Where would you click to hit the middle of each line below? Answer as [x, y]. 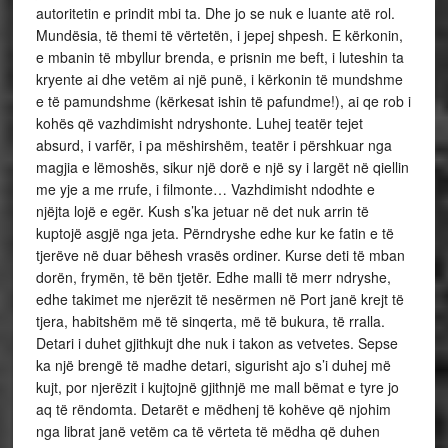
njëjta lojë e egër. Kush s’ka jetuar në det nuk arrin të [202, 211]
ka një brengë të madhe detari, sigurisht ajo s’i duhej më [213, 365]
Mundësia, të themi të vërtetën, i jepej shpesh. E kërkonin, [219, 35]
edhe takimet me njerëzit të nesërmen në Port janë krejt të [219, 299]
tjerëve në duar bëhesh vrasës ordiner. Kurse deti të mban [220, 255]
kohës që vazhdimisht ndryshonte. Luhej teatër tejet [199, 123]
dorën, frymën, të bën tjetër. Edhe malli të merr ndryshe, [213, 277]
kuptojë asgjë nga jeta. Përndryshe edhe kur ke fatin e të [214, 233]
